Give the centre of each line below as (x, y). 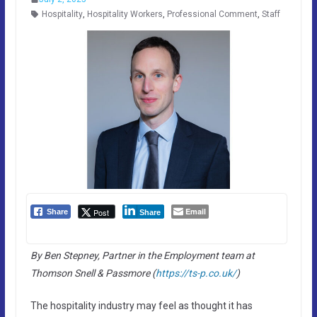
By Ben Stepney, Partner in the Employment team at (142, 255)
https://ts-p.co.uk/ (196, 273)
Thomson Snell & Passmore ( (93, 273)
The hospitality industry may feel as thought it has (141, 305)
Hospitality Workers (125, 14)
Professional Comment (212, 14)
